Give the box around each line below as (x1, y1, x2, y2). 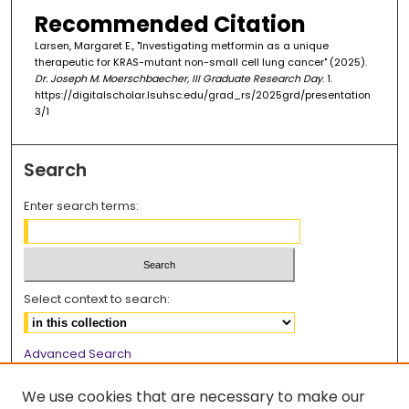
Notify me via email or (24, 372, 155, 390)
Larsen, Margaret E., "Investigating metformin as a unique (34, 37, 329, 53)
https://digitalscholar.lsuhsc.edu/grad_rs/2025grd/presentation (34, 87, 371, 102)
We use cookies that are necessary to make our (22, 386, 365, 407)
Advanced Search (24, 345, 132, 363)
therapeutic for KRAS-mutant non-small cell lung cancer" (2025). (34, 54, 367, 69)
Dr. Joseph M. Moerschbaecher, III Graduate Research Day (34, 70, 322, 86)
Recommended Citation (34, 8, 306, 39)
